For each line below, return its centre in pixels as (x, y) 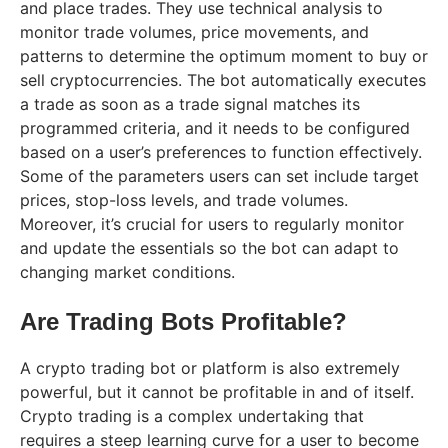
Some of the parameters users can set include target (219, 175)
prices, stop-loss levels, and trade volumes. (184, 199)
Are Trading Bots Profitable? (183, 321)
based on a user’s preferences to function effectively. (221, 151)
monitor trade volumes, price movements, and (194, 31)
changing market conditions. (127, 271)
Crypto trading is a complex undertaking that (192, 415)
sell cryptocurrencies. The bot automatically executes (223, 79)
